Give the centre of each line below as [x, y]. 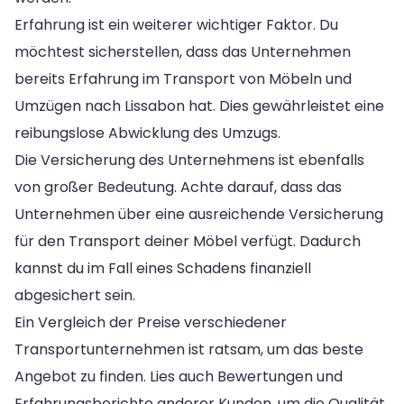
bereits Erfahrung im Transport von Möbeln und [183, 78]
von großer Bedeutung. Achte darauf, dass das [178, 187]
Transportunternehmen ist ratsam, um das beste [189, 349]
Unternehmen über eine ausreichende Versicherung [199, 214]
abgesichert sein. [75, 295]
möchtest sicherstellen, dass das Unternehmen [183, 51]
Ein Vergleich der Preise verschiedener [151, 322]
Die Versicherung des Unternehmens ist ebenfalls [189, 160]
